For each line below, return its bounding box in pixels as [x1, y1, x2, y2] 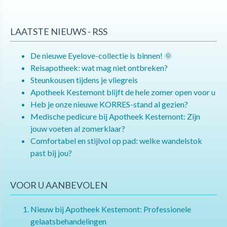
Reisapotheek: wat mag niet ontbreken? [30, 63, 168, 73]
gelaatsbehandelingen [30, 216, 106, 226]
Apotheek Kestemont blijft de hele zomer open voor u [30, 87, 215, 97]
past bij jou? [30, 148, 72, 158]
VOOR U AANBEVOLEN [10, 179, 107, 191]
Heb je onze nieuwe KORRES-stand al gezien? [30, 99, 188, 109]
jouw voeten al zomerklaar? [30, 124, 125, 134]
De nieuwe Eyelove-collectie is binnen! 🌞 [30, 51, 172, 61]
